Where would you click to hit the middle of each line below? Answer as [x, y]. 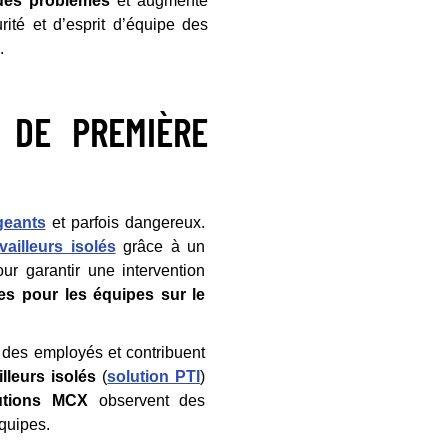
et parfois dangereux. [125, 222]
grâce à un [160, 246]
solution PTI [154, 376]
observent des [146, 400]
